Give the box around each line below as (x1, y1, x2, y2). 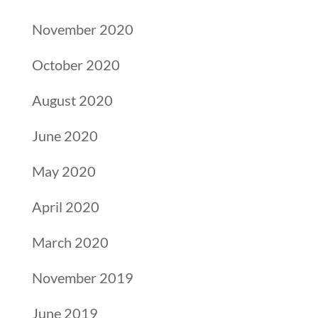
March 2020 (31, 234, 109, 251)
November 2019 (31, 269, 133, 286)
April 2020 (31, 198, 99, 215)
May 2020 (31, 163, 96, 180)
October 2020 (31, 56, 120, 73)
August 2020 (31, 92, 113, 109)
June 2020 (31, 127, 98, 144)
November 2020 (31, 21, 133, 38)
